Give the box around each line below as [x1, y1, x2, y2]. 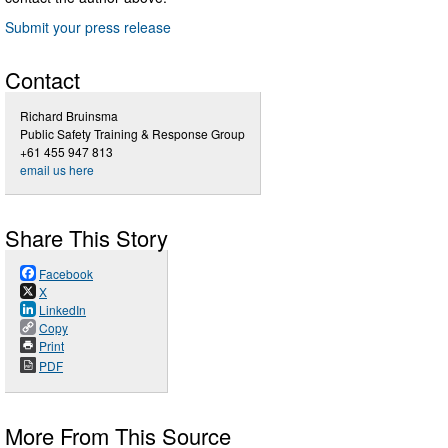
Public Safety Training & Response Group [20, 125, 245, 143]
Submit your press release [5, 17, 171, 38]
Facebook [39, 265, 93, 283]
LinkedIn [39, 301, 86, 319]
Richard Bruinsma [20, 107, 118, 125]
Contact [5, 64, 80, 96]
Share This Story [5, 222, 168, 254]
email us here [20, 161, 94, 179]
